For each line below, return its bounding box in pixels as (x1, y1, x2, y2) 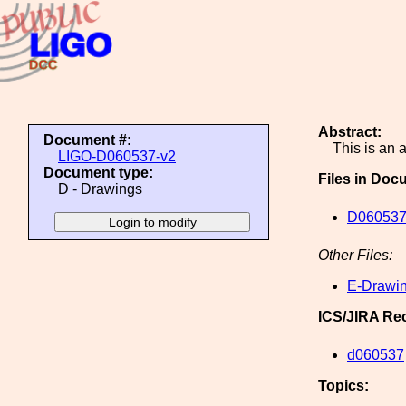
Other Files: (318, 247, 392, 263)
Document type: (43, 165, 153, 180)
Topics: (318, 378, 369, 393)
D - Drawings (58, 181, 142, 197)
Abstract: (318, 124, 382, 140)
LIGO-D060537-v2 (58, 149, 176, 164)
